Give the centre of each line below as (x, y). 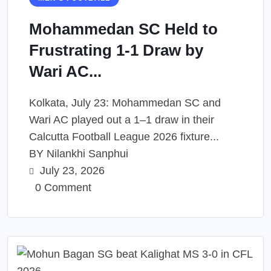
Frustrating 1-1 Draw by (116, 51)
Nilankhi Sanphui (87, 154)
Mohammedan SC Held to (123, 29)
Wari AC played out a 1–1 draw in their (122, 120)
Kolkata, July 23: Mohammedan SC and (125, 103)
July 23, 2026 (71, 171)
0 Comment (62, 188)
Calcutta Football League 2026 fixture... (124, 137)
